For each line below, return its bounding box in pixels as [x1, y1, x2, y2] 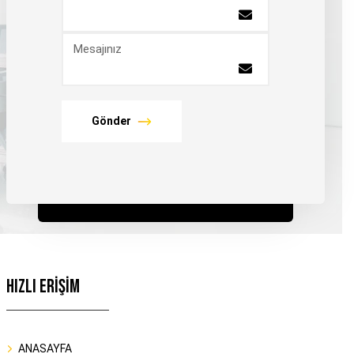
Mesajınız [73, 42, 122, 57]
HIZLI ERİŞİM [6, 275, 80, 299]
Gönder [91, 115, 131, 128]
